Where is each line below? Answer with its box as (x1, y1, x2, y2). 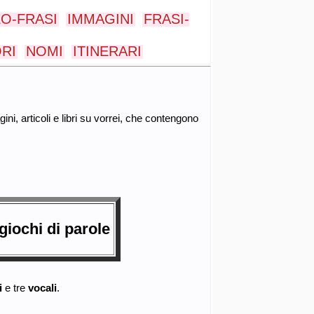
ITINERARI (73, 43, 142, 59)
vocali (27, 281, 57, 294)
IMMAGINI (67, 11, 134, 27)
